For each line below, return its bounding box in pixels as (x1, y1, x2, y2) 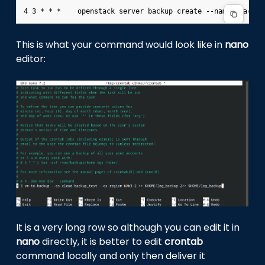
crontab (164, 235, 203, 249)
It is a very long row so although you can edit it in (16, 221, 240, 235)
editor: (16, 52, 46, 66)
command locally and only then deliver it (16, 249, 206, 263)
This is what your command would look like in (16, 38, 225, 52)
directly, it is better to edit (40, 235, 165, 249)
